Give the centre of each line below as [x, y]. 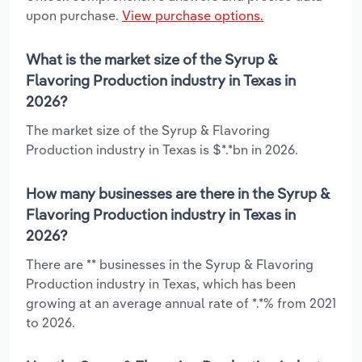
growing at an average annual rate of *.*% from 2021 [181, 303]
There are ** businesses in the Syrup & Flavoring [170, 264]
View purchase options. [193, 15]
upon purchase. [74, 15]
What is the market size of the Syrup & [151, 59]
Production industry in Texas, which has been [161, 283]
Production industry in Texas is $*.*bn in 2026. [162, 149]
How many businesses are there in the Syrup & [177, 193]
